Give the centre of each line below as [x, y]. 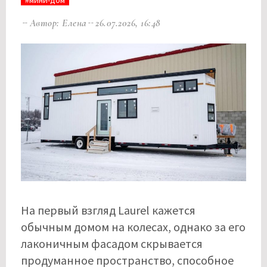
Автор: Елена [58, 23]
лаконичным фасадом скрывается [112, 244]
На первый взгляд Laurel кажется [108, 210]
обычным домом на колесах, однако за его [133, 227]
